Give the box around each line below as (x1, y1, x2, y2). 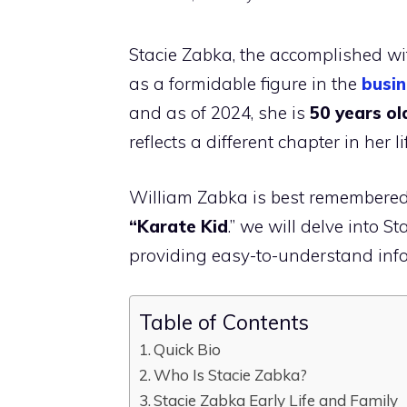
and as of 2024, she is (129, 102, 310, 124)
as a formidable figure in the (129, 73, 362, 95)
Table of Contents (139, 308, 309, 335)
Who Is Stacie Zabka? (154, 365, 308, 385)
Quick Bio (154, 340, 222, 360)
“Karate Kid (129, 214, 228, 237)
